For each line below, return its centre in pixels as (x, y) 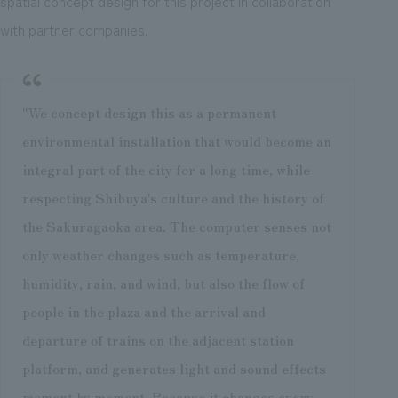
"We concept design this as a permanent (149, 112)
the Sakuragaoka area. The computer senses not (176, 226)
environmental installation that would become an (176, 141)
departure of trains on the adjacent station (158, 340)
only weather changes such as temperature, (160, 255)
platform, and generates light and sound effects (174, 368)
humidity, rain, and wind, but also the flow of (163, 283)
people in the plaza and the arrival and (143, 311)
